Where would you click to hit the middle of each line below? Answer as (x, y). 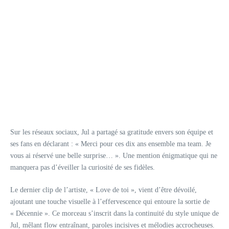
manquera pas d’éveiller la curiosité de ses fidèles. (83, 167)
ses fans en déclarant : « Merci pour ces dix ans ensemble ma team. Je (111, 144)
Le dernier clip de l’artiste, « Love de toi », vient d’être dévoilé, (104, 190)
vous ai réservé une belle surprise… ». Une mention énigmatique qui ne (114, 155)
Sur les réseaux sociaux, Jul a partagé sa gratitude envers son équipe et (112, 132)
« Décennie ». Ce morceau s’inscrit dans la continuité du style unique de (114, 213)
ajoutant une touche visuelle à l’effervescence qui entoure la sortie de (110, 201)
